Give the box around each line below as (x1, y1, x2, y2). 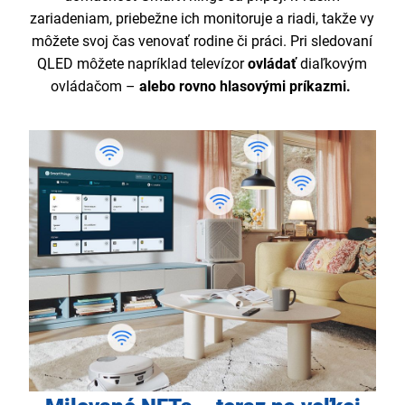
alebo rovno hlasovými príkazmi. (138, 78, 354, 96)
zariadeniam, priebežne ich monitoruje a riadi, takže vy (30, 10, 375, 28)
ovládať (248, 55, 301, 73)
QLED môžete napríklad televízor (37, 55, 249, 73)
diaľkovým (300, 55, 368, 73)
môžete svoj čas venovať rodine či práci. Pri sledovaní (32, 33, 373, 51)
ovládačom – (50, 78, 139, 96)
